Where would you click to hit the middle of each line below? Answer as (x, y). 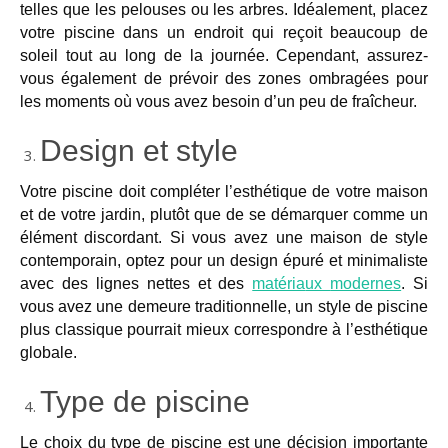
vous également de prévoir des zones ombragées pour (224, 78)
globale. (48, 352)
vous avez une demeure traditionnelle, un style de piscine (224, 306)
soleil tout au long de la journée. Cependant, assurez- (224, 55)
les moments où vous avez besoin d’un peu (174, 101)
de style (399, 237)
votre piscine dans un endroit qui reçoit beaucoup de (224, 32)
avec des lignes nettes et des (136, 283)
